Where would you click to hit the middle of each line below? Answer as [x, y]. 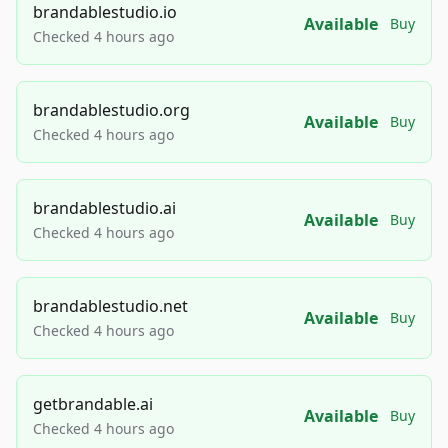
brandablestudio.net [110, 306]
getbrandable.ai [93, 404]
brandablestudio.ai [104, 208]
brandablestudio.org [111, 110]
